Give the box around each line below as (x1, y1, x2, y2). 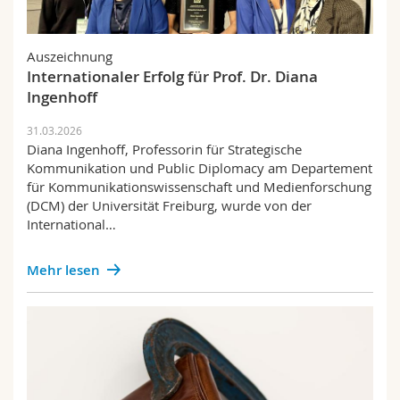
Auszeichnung (27, 47, 112, 65)
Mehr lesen (27, 261, 100, 279)
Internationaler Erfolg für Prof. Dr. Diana (27, 66, 318, 87)
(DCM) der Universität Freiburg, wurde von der (27, 196, 312, 214)
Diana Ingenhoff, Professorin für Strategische (27, 140, 302, 158)
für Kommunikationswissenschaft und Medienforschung (27, 178, 371, 196)
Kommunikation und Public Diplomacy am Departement (27, 159, 372, 177)
